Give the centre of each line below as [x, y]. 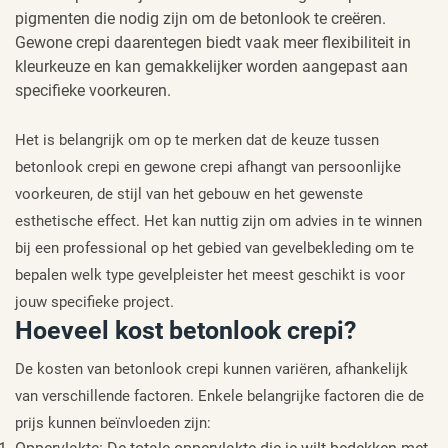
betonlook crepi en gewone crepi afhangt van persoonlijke [208, 166]
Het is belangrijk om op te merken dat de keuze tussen [197, 139]
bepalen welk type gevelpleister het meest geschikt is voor [210, 274]
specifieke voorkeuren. [93, 90]
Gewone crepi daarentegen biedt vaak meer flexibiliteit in [213, 42]
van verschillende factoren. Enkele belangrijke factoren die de [219, 395]
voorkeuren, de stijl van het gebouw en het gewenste [189, 193]
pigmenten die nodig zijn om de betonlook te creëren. [200, 18]
